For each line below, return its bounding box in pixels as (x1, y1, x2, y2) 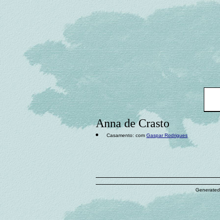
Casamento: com (107, 133, 146, 138)
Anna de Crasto (96, 117, 169, 130)
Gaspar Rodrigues (146, 133, 188, 138)
